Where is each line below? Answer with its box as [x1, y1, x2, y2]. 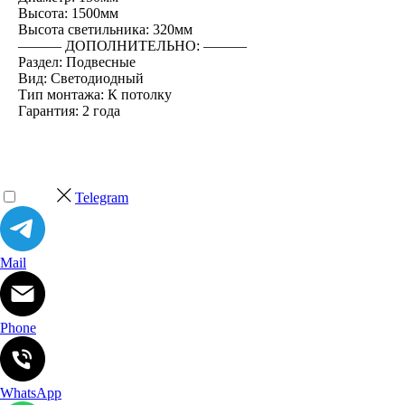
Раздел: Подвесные [18, 53, 136, 70]
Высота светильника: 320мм [18, 21, 193, 37]
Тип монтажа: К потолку [18, 86, 172, 102]
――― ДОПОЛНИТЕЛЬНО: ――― [18, 37, 247, 53]
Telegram [75, 189, 128, 205]
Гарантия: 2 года [18, 102, 120, 118]
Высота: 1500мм [18, 5, 118, 21]
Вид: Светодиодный [18, 70, 144, 86]
